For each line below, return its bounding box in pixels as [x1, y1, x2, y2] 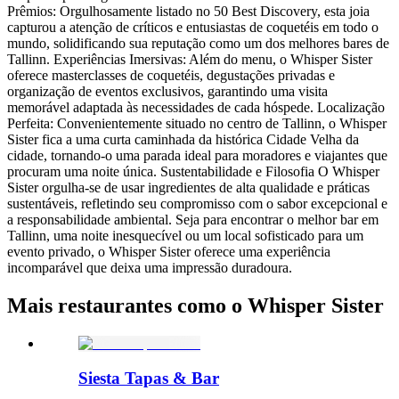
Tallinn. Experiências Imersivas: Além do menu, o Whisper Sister [7, 52, 372, 68]
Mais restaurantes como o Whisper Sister [7, 294, 384, 318]
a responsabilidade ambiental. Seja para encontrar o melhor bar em [7, 212, 379, 228]
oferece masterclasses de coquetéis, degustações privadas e [7, 68, 335, 84]
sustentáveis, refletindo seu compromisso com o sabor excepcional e [7, 196, 387, 212]
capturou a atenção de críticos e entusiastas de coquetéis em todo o [7, 20, 379, 36]
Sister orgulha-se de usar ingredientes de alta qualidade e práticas [7, 180, 370, 196]
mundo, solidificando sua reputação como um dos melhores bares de [7, 36, 389, 52]
